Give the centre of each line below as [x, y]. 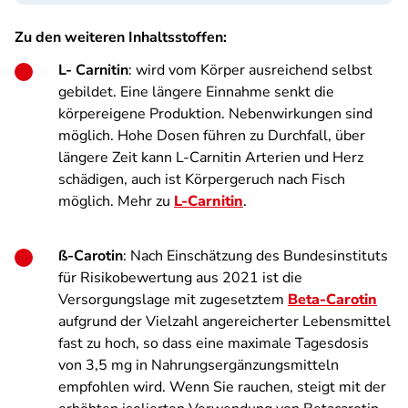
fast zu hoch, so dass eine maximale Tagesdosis [214, 343]
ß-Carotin [91, 256]
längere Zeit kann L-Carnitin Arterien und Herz [211, 158]
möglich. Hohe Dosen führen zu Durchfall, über [212, 136]
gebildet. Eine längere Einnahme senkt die [196, 92]
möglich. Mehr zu [116, 201]
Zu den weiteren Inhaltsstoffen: [121, 37]
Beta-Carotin [332, 300]
